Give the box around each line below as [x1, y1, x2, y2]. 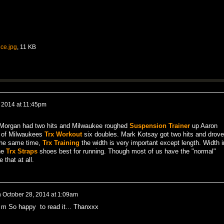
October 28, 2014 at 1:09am [2, 190, 78, 198]
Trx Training [42, 139, 79, 147]
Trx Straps [5, 147, 37, 155]
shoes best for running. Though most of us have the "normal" [37, 147, 216, 155]
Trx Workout [44, 130, 82, 138]
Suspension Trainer [129, 122, 190, 130]
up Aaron [189, 122, 217, 130]
